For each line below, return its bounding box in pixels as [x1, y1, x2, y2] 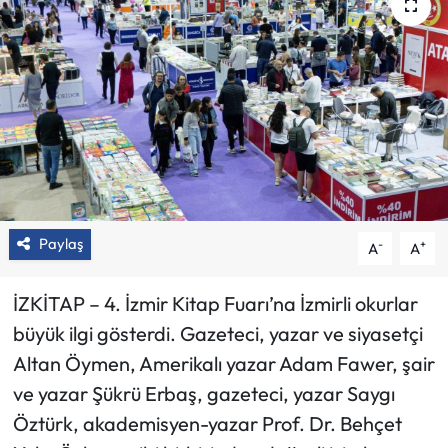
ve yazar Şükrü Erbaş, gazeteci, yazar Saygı [12, 381, 395, 407]
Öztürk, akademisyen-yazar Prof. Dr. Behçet [12, 411, 402, 437]
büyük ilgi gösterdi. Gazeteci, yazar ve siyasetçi [12, 321, 423, 347]
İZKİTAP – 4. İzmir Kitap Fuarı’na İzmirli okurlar [12, 291, 418, 317]
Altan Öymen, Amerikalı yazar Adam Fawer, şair [12, 351, 435, 377]
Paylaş [38, 234, 83, 254]
